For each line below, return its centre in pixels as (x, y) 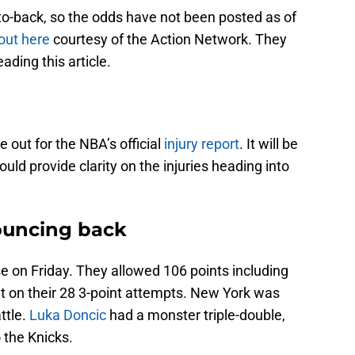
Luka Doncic (68, 315)
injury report (202, 144)
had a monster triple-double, (196, 315)
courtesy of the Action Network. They (168, 40)
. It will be (269, 144)
